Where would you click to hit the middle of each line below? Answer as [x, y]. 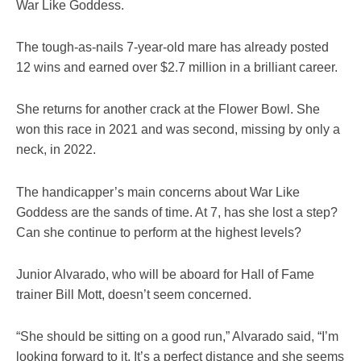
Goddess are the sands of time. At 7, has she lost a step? [177, 212]
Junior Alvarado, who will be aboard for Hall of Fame [165, 274]
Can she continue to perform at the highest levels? [159, 232]
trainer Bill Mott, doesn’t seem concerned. [134, 294]
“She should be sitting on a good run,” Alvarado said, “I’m [177, 336]
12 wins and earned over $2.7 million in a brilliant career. [177, 68]
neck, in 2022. [56, 150]
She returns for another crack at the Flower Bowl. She [168, 110]
